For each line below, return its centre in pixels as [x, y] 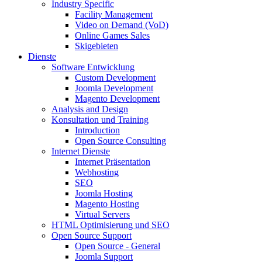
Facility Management [114, 14]
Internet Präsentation [113, 161]
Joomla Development [114, 88]
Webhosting [97, 172]
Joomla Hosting [104, 193]
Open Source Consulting [120, 140]
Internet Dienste [81, 151]
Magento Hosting [107, 204]
